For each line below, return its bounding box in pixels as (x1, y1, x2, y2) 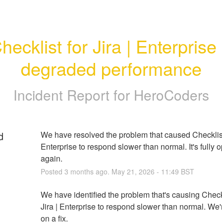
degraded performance (20, 55, 202, 81)
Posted (40, 166, 64, 176)
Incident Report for (13, 84, 134, 105)
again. (40, 152, 62, 164)
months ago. (68, 166, 111, 176)
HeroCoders (133, 84, 209, 105)
